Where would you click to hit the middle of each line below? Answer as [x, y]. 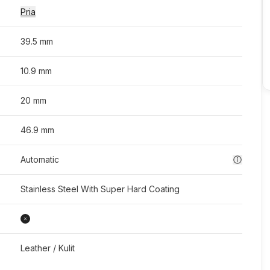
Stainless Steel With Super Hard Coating [100, 189]
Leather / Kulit [48, 248]
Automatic [40, 159]
